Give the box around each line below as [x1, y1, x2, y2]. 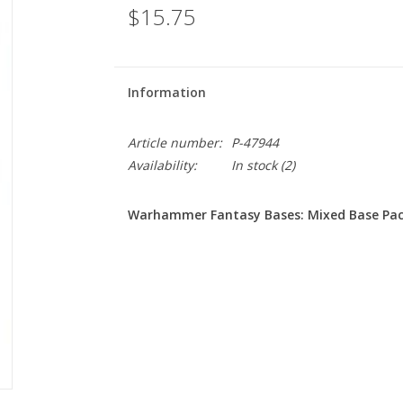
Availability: [127, 157, 197, 174]
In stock [230, 157, 277, 174]
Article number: [127, 134, 222, 151]
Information [127, 84, 206, 101]
